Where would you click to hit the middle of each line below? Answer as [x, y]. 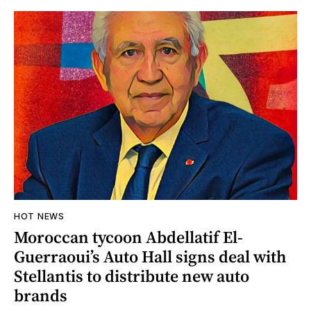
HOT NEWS [39, 216]
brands [41, 295]
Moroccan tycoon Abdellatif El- [128, 237]
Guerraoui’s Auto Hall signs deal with [150, 256]
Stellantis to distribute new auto [132, 276]
